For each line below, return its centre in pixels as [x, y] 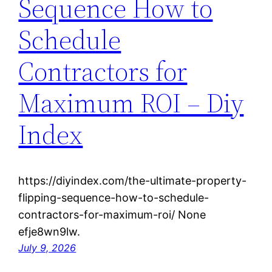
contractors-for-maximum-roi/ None [112, 215]
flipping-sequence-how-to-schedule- [114, 198]
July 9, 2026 [47, 248]
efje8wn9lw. [49, 232]
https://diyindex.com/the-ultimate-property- [133, 181]
